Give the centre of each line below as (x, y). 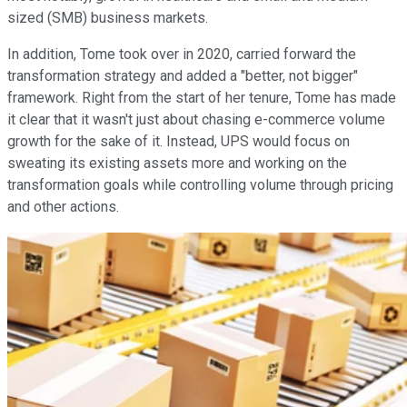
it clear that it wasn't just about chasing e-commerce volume (196, 120)
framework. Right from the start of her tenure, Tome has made (202, 98)
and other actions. (63, 207)
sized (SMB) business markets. (108, 18)
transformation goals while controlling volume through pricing (200, 185)
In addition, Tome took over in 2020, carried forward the (182, 55)
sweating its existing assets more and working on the (177, 164)
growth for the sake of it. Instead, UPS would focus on (179, 142)
